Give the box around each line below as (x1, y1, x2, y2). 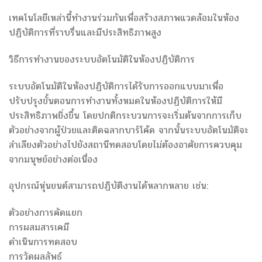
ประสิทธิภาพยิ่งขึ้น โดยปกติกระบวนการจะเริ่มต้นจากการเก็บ (9, 108, 242, 123)
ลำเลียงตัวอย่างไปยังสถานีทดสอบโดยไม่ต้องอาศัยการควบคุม (9, 137, 242, 152)
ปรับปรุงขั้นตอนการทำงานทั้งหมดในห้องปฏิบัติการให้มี (9, 93, 222, 108)
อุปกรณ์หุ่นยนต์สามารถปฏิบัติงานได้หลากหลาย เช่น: (9, 178, 208, 194)
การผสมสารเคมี (9, 220, 69, 235)
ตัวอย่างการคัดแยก (9, 205, 82, 220)
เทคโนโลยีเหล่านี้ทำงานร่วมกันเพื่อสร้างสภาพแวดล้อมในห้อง (9, 10, 239, 25)
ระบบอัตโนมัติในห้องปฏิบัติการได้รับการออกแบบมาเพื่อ (9, 78, 223, 94)
